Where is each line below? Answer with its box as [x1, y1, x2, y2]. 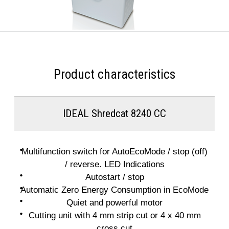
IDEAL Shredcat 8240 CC [63, 107, 166, 120]
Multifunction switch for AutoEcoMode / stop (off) [21, 146, 208, 156]
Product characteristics [54, 67, 175, 82]
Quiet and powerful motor [66, 197, 163, 208]
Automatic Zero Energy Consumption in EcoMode [20, 185, 209, 195]
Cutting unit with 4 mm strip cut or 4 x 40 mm [28, 210, 201, 220]
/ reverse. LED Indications [64, 159, 165, 169]
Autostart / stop [85, 172, 144, 182]
